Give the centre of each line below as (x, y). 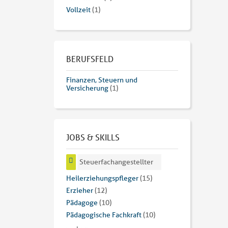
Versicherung (87, 88)
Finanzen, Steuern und (102, 80)
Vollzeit (78, 10)
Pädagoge (82, 203)
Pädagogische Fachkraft (104, 215)
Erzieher (80, 191)
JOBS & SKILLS (93, 137)
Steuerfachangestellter (117, 162)
